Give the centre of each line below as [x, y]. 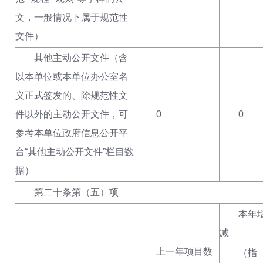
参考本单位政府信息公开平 [72, 133]
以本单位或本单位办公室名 [72, 77]
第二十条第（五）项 [76, 192]
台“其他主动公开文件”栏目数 [75, 152]
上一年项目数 [184, 252]
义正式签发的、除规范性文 [72, 95]
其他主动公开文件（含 [81, 58]
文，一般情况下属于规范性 [72, 17]
